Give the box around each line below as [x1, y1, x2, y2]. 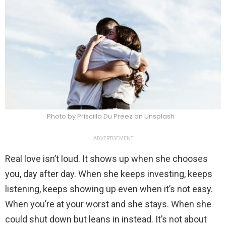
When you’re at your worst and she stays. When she [5, 199, 211, 210]
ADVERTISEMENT [93, 136, 133, 142]
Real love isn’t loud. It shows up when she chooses [5, 153, 208, 164]
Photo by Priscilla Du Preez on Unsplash [46, 111, 175, 122]
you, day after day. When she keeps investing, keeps [5, 168, 212, 180]
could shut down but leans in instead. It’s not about [5, 214, 207, 225]
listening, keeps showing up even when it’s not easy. [5, 184, 213, 195]
